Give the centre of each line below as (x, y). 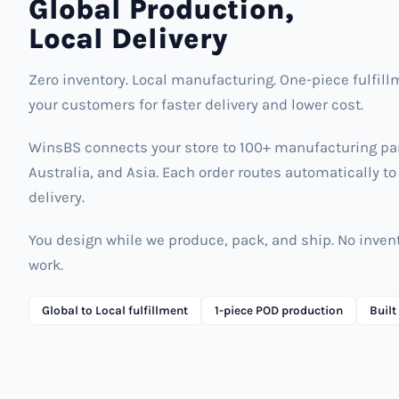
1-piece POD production (279, 310)
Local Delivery (128, 38)
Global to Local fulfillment (115, 310)
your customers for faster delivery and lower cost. (196, 104)
